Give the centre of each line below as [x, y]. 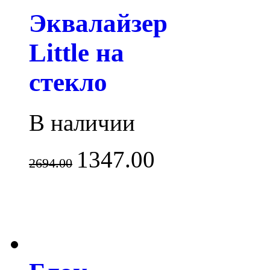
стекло [68, 82]
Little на [77, 52]
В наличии [82, 122]
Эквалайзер [98, 23]
